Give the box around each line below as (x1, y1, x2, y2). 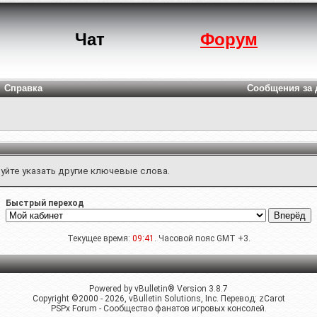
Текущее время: (67, 234, 132, 243)
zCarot (258, 294, 285, 304)
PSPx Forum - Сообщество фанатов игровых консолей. (50, 304, 267, 313)
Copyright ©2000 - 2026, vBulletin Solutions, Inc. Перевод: (32, 294, 259, 304)
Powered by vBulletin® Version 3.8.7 (89, 284, 228, 294)
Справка (4, 83, 42, 93)
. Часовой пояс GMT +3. (154, 234, 250, 243)
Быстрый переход (6, 198, 84, 208)
